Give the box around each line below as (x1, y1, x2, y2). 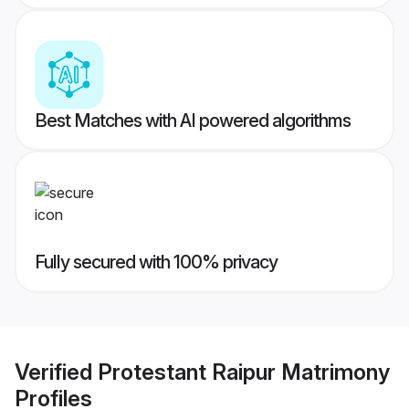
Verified (15, 358, 98, 385)
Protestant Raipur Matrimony (98, 358, 390, 385)
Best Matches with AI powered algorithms (35, 110, 351, 132)
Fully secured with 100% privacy (35, 251, 278, 274)
